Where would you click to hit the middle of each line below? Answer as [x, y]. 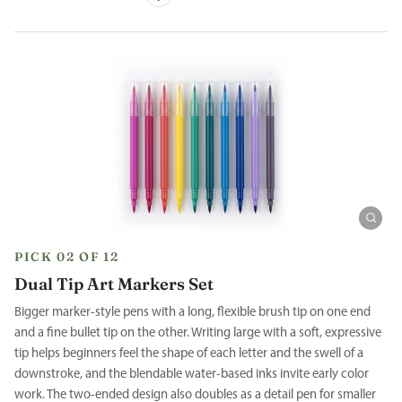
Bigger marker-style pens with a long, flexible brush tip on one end [192, 312]
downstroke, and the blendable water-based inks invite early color [192, 374]
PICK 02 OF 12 [67, 257]
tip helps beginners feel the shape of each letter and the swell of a [189, 354]
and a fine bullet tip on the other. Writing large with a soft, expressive [198, 333]
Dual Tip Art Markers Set [114, 284]
